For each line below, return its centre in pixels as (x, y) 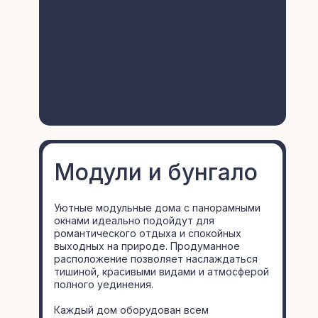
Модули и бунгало (156, 172)
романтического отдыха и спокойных (148, 233)
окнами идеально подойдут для (134, 220)
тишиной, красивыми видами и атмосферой (161, 272)
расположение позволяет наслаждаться (156, 259)
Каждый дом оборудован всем (131, 310)
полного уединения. (104, 284)
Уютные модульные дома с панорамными (157, 208)
